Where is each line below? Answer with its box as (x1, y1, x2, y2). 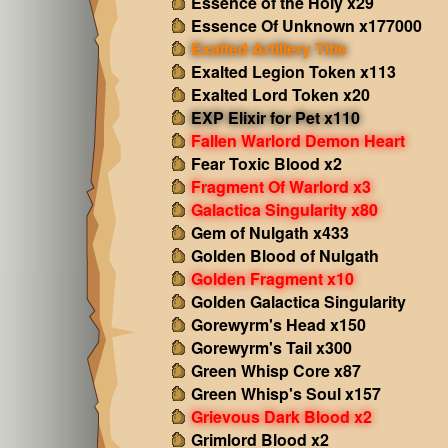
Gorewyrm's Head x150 (190, 313, 366, 336)
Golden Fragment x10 (190, 267, 354, 290)
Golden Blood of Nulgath (190, 244, 379, 267)
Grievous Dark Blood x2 (190, 405, 372, 428)
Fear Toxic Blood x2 (190, 152, 342, 175)
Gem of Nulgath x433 (190, 221, 349, 244)
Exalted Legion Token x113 (190, 60, 396, 83)
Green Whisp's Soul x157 (190, 382, 381, 405)
